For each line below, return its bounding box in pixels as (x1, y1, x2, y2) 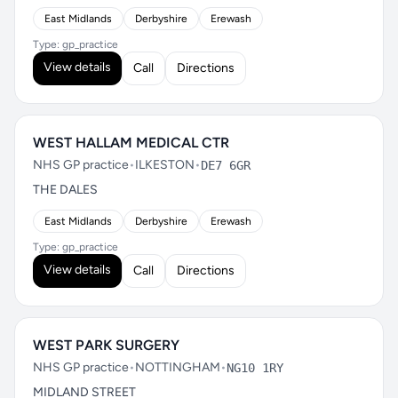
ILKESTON (135, 157, 195, 172)
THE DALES (33, 182, 98, 197)
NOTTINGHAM (135, 360, 220, 375)
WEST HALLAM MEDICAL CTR (33, 134, 229, 151)
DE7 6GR (201, 158, 251, 172)
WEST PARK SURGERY (33, 337, 179, 354)
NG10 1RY (227, 361, 283, 375)
